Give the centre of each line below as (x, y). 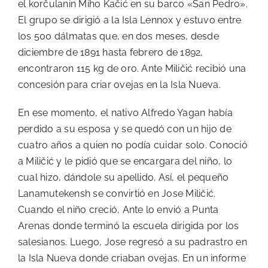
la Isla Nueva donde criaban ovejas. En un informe (132, 258)
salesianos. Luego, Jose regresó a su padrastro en (133, 242)
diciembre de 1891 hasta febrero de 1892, (111, 53)
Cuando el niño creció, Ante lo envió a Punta (118, 210)
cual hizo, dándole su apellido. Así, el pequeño (124, 178)
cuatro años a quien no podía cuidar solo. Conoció (133, 145)
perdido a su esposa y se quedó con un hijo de (125, 129)
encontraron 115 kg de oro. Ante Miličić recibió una (132, 69)
